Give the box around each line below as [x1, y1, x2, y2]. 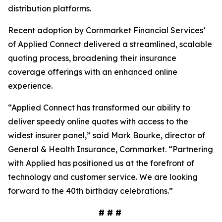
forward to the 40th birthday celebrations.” [8, 186, 175, 196]
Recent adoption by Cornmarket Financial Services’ [8, 25, 205, 35]
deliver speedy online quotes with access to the [8, 116, 188, 126]
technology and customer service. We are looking [8, 172, 198, 182]
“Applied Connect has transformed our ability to [8, 103, 190, 112]
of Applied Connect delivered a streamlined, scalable [8, 39, 212, 49]
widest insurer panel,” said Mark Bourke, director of [8, 130, 205, 140]
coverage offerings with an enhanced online [8, 67, 177, 77]
